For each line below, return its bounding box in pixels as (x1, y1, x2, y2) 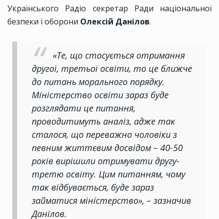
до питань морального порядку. (32, 76, 165, 88)
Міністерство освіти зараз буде (32, 89, 169, 101)
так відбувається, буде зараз (32, 181, 154, 194)
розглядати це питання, (32, 102, 135, 114)
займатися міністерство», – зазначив (32, 195, 191, 207)
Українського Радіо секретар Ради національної (7, 3, 212, 14)
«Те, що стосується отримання (53, 49, 185, 62)
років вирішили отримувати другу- (32, 155, 179, 167)
